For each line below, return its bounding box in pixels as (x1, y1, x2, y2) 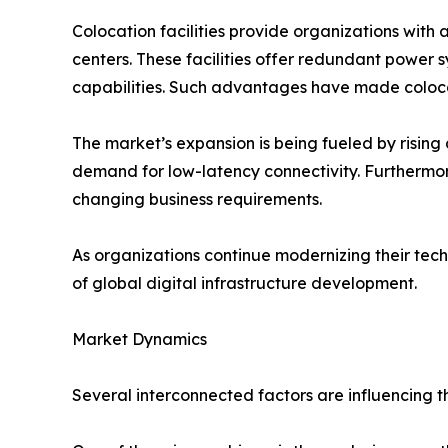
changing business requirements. (72, 189, 322, 210)
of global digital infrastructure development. (72, 273, 417, 294)
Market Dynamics (72, 329, 207, 350)
